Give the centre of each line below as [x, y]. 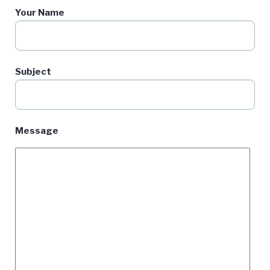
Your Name [40, 13]
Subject [33, 72]
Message [37, 131]
